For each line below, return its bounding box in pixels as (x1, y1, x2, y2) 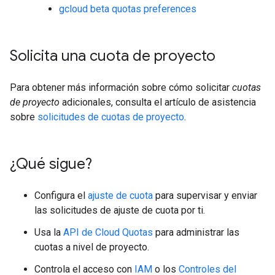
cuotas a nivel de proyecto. (34, 241, 149, 253)
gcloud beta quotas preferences (59, 3, 196, 15)
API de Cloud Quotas (63, 227, 153, 238)
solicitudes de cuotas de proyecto (37, 111, 184, 123)
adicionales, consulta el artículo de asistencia (60, 96, 256, 108)
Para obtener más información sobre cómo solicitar (10, 82, 232, 93)
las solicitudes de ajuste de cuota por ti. (34, 204, 205, 216)
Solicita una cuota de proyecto (10, 47, 215, 65)
